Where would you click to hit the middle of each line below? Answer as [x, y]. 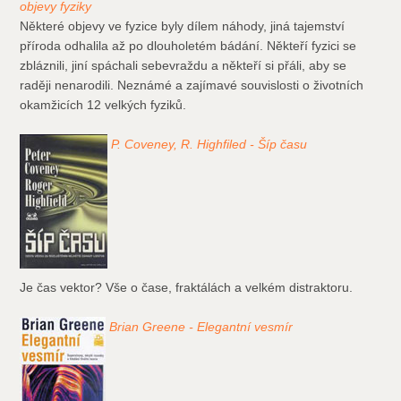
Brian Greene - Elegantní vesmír [201, 327]
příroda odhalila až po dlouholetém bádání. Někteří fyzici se [188, 46]
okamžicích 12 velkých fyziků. [103, 105]
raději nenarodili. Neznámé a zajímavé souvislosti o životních [192, 85]
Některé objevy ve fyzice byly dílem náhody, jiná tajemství [183, 26]
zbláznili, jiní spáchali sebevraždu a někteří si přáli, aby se [183, 66]
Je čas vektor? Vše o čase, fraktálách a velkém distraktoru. [187, 288]
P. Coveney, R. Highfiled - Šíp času [209, 145]
